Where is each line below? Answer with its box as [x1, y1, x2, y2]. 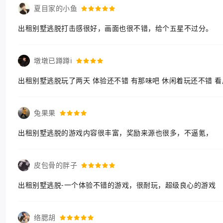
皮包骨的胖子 [34, 160, 77, 170]
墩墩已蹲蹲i [34, 56, 72, 65]
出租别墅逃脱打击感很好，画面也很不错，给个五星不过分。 [18, 23, 213, 33]
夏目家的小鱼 [34, 3, 77, 13]
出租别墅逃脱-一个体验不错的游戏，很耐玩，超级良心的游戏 [18, 180, 216, 190]
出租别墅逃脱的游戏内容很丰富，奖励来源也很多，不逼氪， [18, 128, 213, 137]
